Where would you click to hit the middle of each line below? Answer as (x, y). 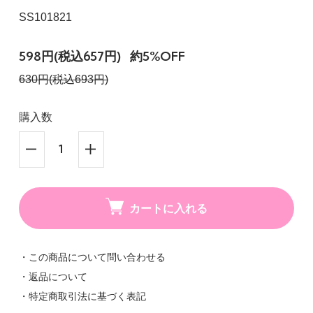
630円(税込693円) (63, 80)
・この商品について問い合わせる (92, 257)
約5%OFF (157, 57)
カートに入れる (168, 209)
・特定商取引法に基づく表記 (82, 297)
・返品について (53, 277)
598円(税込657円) (70, 57)
